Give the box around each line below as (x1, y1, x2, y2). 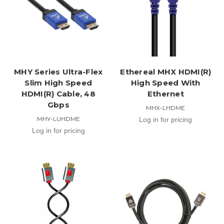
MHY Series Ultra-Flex (14, 66, 103, 76)
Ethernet (147, 88, 184, 98)
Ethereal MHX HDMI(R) (120, 66, 211, 76)
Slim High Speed (24, 77, 92, 87)
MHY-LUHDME (36, 114, 80, 122)
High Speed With (130, 77, 200, 87)
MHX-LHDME (146, 103, 185, 111)
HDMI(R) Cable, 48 (21, 88, 95, 98)
